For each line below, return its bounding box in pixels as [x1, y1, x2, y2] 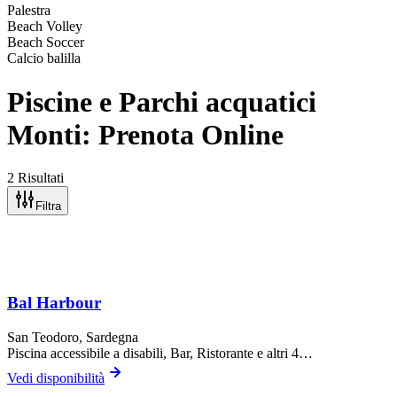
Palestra [7, 3, 51, 19]
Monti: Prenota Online [7, 118, 284, 151]
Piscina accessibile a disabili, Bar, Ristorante [7, 345, 253, 361]
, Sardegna [79, 329, 138, 345]
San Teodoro [7, 329, 79, 345]
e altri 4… [253, 345, 313, 361]
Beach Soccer [7, 35, 84, 51]
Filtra [35, 199, 61, 214]
